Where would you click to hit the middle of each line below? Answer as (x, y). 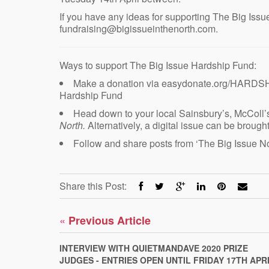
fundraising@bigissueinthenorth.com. (139, 28)
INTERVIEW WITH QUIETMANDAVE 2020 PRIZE (154, 248)
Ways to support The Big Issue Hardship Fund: (158, 65)
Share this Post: (93, 186)
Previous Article (108, 220)
